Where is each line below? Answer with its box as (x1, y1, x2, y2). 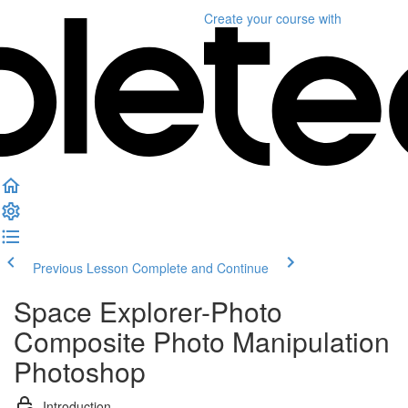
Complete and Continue (132, 259, 269, 277)
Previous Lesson (33, 259, 128, 277)
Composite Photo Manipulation (14, 321, 390, 361)
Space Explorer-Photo (14, 291, 282, 331)
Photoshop (14, 352, 146, 391)
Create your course (204, 9, 315, 27)
